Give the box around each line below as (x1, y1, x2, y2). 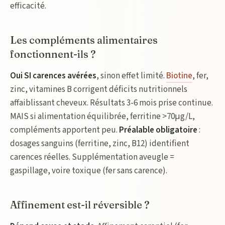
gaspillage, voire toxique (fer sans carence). (10, 165, 167, 177)
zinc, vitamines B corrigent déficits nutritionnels (10, 83, 187, 95)
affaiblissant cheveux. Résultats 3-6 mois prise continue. (10, 97, 213, 109)
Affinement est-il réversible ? (10, 198, 150, 211)
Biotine (166, 70, 192, 82)
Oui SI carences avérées (10, 70, 96, 82)
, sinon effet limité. (96, 70, 166, 82)
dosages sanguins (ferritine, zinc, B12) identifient (10, 138, 189, 150)
